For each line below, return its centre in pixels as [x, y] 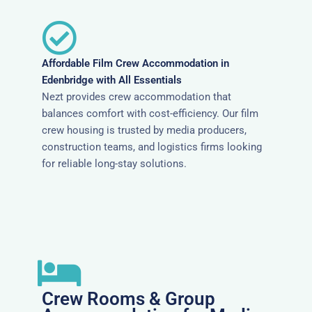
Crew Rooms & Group [128, 299]
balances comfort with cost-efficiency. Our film [150, 114]
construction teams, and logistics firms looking [152, 147]
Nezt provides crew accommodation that [136, 97]
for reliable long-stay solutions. [114, 164]
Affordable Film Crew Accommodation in [135, 64]
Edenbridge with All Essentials [112, 80]
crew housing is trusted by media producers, [144, 131]
